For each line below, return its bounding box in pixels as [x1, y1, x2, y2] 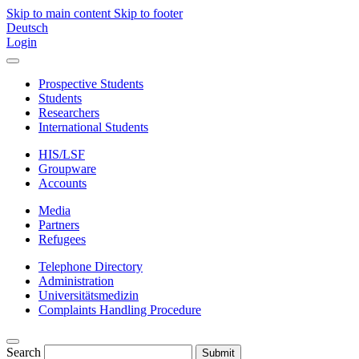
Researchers [38, 106, 99, 119]
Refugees [38, 232, 86, 246]
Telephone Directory [38, 260, 143, 273]
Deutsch [6, 21, 48, 34]
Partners [38, 218, 79, 232]
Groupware [38, 162, 96, 175]
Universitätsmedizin [38, 288, 139, 302]
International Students [38, 120, 148, 134]
